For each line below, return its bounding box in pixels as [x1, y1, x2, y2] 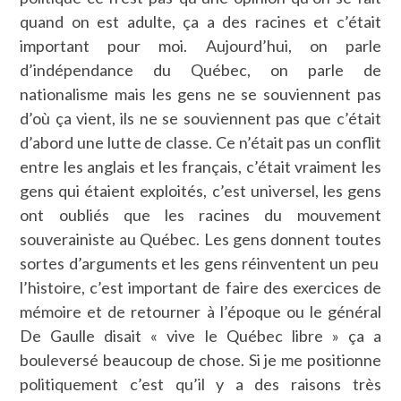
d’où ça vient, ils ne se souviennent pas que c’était [20, 107, 381, 128]
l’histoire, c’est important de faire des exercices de [20, 277, 381, 297]
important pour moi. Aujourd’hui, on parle [20, 35, 381, 55]
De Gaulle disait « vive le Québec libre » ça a [20, 325, 381, 346]
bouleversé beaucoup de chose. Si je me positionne [20, 349, 381, 370]
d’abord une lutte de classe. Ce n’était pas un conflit [20, 132, 381, 152]
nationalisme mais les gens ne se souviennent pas [20, 83, 381, 104]
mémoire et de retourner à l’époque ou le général [20, 301, 381, 321]
